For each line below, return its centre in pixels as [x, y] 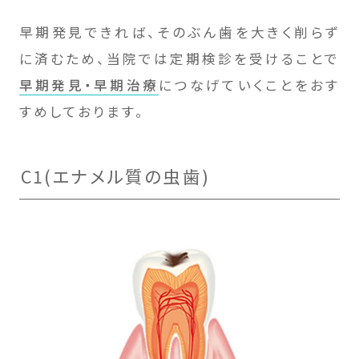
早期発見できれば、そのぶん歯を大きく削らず [179, 32]
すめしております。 [82, 112]
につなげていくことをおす [250, 85]
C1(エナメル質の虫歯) [115, 176]
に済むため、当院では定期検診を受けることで [179, 59]
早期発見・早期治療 [89, 85]
